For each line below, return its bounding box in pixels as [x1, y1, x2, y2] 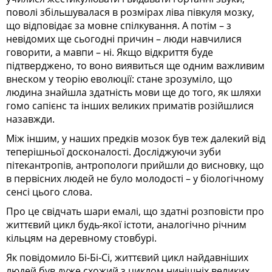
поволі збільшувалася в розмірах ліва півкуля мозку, [6, 5, 254, 19]
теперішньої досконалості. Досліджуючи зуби [6, 144, 221, 158]
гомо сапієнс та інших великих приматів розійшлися [6, 98, 254, 112]
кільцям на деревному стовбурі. [6, 231, 157, 245]
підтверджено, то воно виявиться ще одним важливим [6, 58, 265, 72]
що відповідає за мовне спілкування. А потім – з [6, 18, 231, 32]
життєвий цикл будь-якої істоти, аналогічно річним [6, 217, 246, 231]
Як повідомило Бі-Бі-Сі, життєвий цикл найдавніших [6, 250, 248, 264]
